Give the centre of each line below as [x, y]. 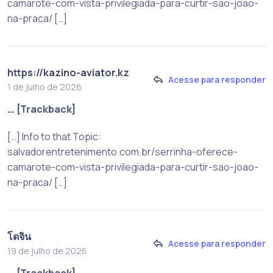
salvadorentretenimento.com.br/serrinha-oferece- [122, 151]
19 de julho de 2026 [47, 250]
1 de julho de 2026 [44, 87]
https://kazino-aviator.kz [68, 72]
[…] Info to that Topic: [54, 136]
